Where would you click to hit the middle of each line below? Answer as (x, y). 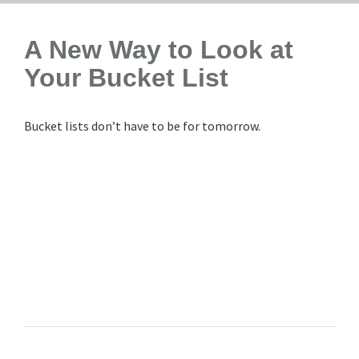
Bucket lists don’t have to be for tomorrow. (142, 125)
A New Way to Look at (159, 49)
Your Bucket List (126, 77)
